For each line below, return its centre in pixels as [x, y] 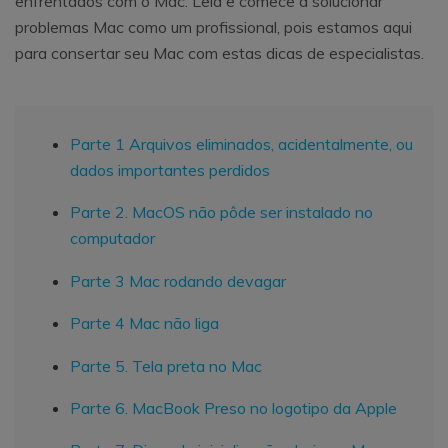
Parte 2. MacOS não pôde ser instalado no [221, 212]
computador [112, 238]
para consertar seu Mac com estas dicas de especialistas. [219, 52]
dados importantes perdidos [170, 169]
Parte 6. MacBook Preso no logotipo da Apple [233, 407]
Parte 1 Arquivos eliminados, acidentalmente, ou [241, 143]
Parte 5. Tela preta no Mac [166, 365]
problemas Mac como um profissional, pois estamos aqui [213, 26]
